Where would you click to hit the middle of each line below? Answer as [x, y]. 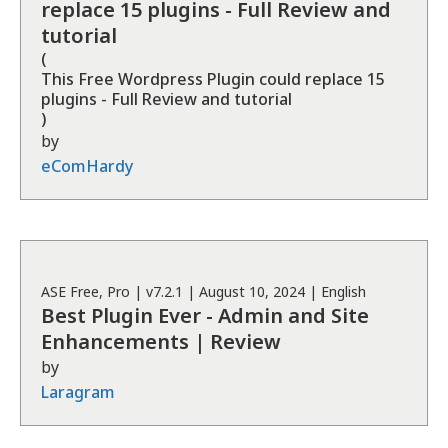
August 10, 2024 [252, 291]
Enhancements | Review [161, 341]
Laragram [78, 392]
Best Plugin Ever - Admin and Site [205, 315]
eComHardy [87, 166]
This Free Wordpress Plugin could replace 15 [213, 79]
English [343, 291]
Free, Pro [100, 291]
